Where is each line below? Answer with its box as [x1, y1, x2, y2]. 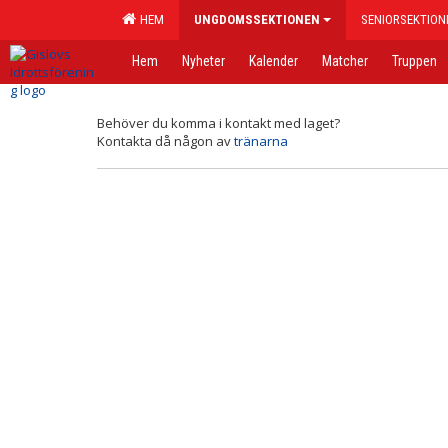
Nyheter [182, 53, 225, 69]
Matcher [322, 53, 368, 69]
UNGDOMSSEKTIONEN [194, 12, 320, 27]
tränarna [234, 132, 288, 150]
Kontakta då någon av [97, 132, 234, 150]
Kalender [249, 53, 298, 69]
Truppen [392, 53, 437, 69]
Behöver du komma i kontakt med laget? [97, 114, 340, 132]
